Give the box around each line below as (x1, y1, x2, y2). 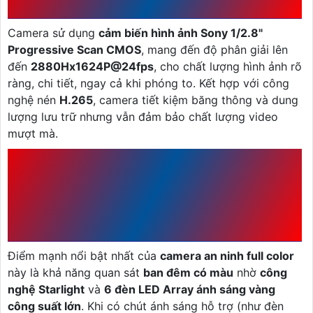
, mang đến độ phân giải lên (141, 42, 288, 57)
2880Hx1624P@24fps (31, 59, 154, 73)
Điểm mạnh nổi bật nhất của (8, 248, 160, 263)
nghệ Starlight (8, 282, 85, 296)
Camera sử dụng (8, 25, 99, 40)
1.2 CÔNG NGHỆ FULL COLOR (8, 147, 285, 172)
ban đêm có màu (143, 265, 233, 279)
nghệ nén (8, 92, 59, 107)
